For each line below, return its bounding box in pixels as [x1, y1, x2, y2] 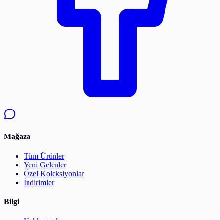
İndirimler [24, 178, 54, 187]
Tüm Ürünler [24, 151, 64, 160]
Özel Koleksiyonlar [24, 169, 84, 178]
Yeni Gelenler [24, 160, 66, 169]
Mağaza [4, 132, 30, 141]
